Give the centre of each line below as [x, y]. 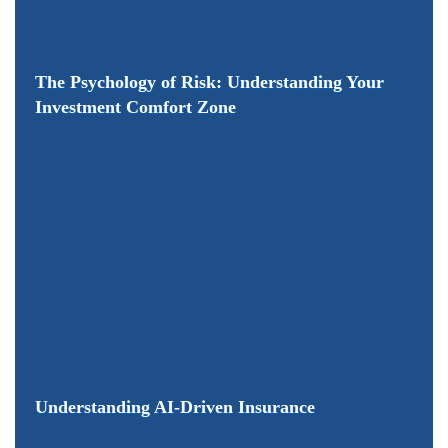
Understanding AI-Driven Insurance [175, 407]
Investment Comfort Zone [135, 107]
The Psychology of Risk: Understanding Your [209, 82]
